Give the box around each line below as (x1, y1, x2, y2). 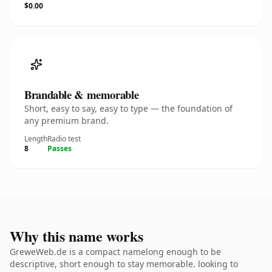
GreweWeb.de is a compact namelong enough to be (10, 246, 221, 257)
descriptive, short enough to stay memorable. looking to (10, 258, 238, 270)
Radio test (47, 134, 81, 144)
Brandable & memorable (24, 86, 139, 103)
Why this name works (10, 225, 143, 246)
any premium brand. (24, 115, 109, 126)
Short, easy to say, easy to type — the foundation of (24, 103, 233, 114)
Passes (47, 143, 72, 154)
